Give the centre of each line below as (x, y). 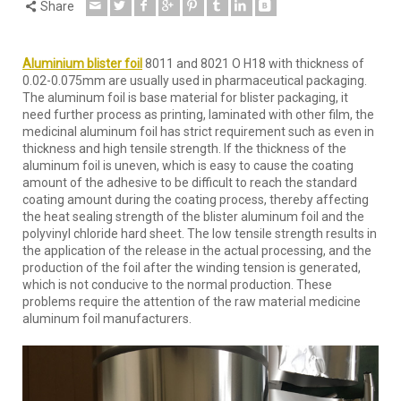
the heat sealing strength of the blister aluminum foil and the (193, 216)
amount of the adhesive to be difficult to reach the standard (190, 182)
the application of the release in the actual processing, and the (197, 250)
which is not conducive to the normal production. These (177, 284)
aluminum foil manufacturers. (107, 318)
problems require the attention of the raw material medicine (192, 301)
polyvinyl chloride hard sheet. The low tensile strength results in (200, 233)
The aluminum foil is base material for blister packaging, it (185, 97)
